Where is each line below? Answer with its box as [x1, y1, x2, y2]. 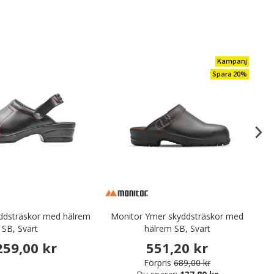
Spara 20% [212, 69, 247, 80]
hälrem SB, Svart [144, 223, 210, 234]
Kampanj [217, 56, 247, 67]
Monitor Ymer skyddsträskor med [111, 210, 244, 222]
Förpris [144, 257, 172, 269]
